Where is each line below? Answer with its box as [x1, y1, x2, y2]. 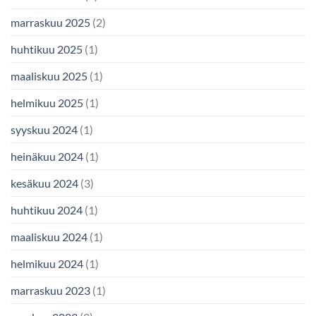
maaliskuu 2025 [11, 68, 87, 83]
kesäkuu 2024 [11, 176, 78, 190]
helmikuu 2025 [11, 95, 83, 109]
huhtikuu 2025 [11, 42, 83, 56]
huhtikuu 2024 [11, 202, 83, 217]
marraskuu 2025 [11, 15, 90, 29]
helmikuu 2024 [11, 256, 83, 270]
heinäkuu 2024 [11, 149, 83, 163]
